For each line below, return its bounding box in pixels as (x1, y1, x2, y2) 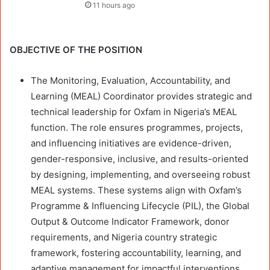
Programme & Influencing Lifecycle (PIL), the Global (31, 199, 250, 212)
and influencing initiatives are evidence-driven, (31, 137, 231, 149)
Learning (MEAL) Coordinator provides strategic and (31, 90, 252, 102)
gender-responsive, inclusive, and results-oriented (31, 152, 248, 165)
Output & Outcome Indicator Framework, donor (31, 215, 230, 227)
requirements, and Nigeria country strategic (31, 231, 217, 243)
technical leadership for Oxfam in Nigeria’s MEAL (31, 105, 237, 118)
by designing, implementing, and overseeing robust (31, 168, 250, 180)
